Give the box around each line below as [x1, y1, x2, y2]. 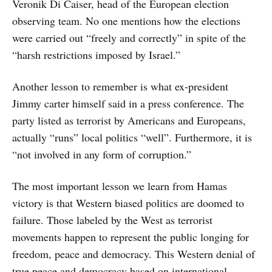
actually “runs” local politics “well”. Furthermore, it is [12, 129, 252, 144]
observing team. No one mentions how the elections [12, 13, 240, 28]
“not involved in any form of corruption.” [12, 146, 191, 161]
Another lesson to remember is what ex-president [12, 78, 228, 93]
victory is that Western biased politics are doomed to [12, 195, 244, 210]
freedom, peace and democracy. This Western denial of [12, 246, 255, 261]
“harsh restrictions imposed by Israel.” [12, 47, 180, 62]
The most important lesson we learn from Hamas [12, 178, 227, 193]
